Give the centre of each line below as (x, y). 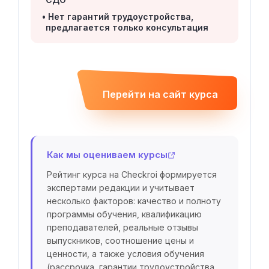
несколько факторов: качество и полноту (134, 201)
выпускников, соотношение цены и (120, 241)
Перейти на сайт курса (160, 94)
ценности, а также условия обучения (125, 254)
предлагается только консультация (127, 28)
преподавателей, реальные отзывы (122, 228)
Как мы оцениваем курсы (107, 155)
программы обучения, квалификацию (124, 214)
